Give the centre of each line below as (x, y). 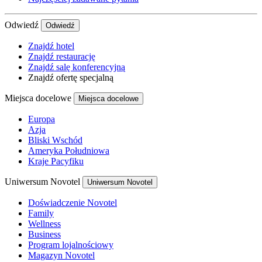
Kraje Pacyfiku (56, 161)
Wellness (44, 224)
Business (44, 235)
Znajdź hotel (51, 46)
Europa (42, 119)
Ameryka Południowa (69, 151)
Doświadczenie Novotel (73, 203)
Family (41, 213)
